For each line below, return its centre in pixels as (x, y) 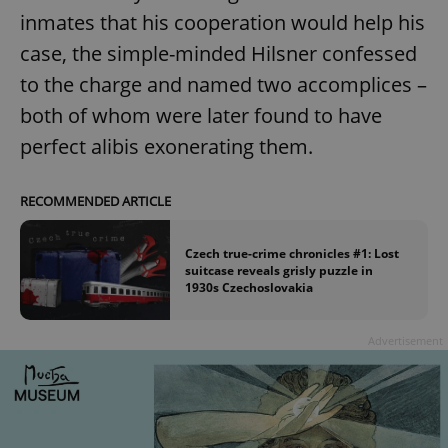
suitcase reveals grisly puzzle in (279, 270)
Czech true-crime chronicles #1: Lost (292, 253)
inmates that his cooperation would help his (222, 22)
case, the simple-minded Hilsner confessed (218, 53)
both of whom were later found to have (201, 115)
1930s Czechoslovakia (249, 287)
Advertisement (405, 341)
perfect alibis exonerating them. (166, 146)
